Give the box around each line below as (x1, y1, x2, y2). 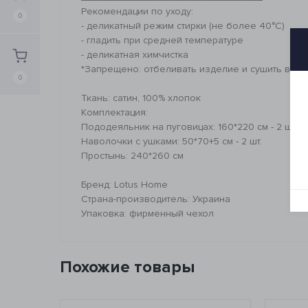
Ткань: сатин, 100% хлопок (81, 91, 201, 104)
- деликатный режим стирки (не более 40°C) (81, 19, 285, 32)
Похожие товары (60, 256, 195, 277)
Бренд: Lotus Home (81, 178, 168, 190)
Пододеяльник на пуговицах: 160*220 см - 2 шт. (81, 120, 297, 133)
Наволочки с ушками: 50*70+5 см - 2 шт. (81, 135, 262, 147)
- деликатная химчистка (81, 48, 188, 60)
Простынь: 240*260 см (81, 149, 184, 162)
